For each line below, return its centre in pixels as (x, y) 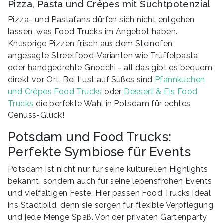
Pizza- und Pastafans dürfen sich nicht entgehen (101, 19)
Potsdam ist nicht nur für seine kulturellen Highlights (108, 169)
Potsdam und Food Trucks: (90, 137)
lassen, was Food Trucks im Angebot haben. (93, 31)
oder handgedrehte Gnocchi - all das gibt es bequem (110, 67)
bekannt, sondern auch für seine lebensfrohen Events (110, 181)
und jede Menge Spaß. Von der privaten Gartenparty (108, 217)
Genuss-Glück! (36, 115)
